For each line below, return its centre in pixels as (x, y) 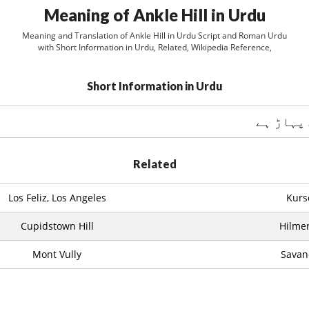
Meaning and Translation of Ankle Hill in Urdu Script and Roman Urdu (154, 36)
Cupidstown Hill (57, 226)
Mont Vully (57, 254)
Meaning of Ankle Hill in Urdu (154, 15)
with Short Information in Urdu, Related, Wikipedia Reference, (154, 47)
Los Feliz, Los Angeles (57, 198)
